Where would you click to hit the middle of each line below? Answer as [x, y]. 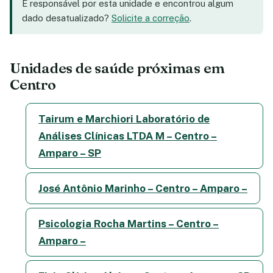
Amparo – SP [70, 153]
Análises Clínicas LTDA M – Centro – [128, 136]
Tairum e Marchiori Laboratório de [124, 119]
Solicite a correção [151, 18]
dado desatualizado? [67, 18]
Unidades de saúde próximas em [117, 68]
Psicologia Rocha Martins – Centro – [129, 223]
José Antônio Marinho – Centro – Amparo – [143, 188]
